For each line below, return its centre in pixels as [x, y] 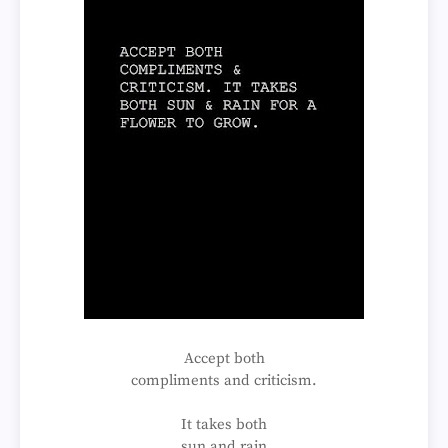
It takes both [224, 424]
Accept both [224, 358]
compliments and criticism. [224, 380]
